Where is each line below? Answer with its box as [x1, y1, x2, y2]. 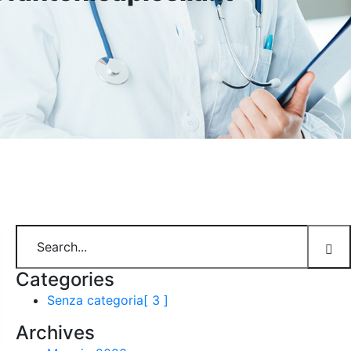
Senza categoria [47, 292, 143, 309]
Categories [16, 268, 114, 291]
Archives [16, 321, 95, 345]
